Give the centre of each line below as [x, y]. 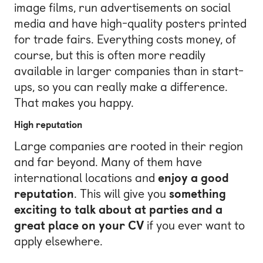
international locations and [86, 178]
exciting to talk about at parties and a [118, 210]
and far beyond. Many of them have [108, 162]
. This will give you [122, 194]
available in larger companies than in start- [129, 71]
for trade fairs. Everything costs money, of [125, 40]
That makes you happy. [74, 103]
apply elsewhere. [58, 242]
